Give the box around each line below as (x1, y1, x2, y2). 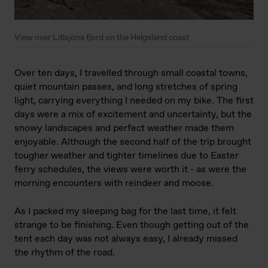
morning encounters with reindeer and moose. (14, 177, 214, 190)
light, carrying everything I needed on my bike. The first (14, 95, 254, 108)
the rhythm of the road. (14, 246, 115, 260)
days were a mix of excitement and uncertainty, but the (14, 108, 252, 121)
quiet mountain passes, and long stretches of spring (14, 81, 237, 94)
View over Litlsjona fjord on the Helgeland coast (14, 32, 189, 44)
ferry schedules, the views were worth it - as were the (14, 163, 246, 176)
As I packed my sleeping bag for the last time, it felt (14, 205, 236, 218)
